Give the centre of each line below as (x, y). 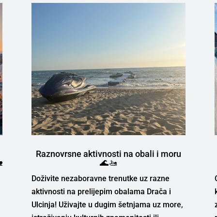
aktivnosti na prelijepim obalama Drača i (101, 191)
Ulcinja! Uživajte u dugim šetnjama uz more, (107, 204)
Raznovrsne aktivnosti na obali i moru (108, 154)
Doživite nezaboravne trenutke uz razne (100, 178)
